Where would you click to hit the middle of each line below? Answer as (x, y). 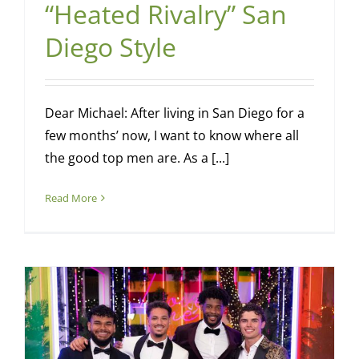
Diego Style (110, 47)
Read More (71, 198)
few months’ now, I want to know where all (171, 136)
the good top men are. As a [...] (137, 158)
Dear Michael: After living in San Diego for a (174, 113)
